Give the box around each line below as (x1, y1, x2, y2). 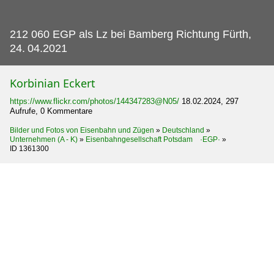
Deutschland (162, 125, 204, 135)
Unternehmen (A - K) (10, 135, 78, 144)
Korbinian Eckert (10, 75, 95, 91)
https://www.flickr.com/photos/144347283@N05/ (10, 96, 179, 106)
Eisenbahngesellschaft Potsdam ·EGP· (86, 135, 220, 144)
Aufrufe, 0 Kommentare (10, 106, 92, 116)
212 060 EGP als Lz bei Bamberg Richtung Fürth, (10, 28, 251, 40)
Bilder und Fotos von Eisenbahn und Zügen (10, 125, 154, 135)
